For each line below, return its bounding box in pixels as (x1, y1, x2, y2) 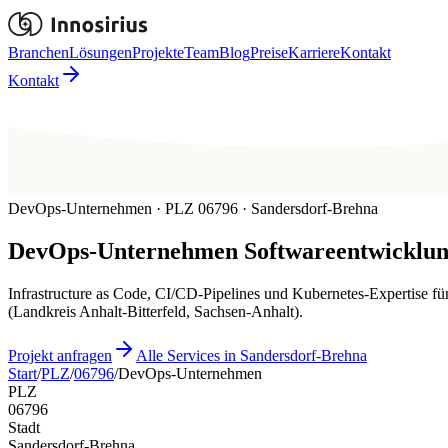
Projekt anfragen (8, 347, 112, 365)
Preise (250, 44, 288, 61)
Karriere (288, 44, 340, 61)
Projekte (132, 44, 184, 61)
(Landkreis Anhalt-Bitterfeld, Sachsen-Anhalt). (8, 303, 303, 321)
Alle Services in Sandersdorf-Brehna (136, 347, 367, 365)
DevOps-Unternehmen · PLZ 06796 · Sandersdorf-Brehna (8, 200, 378, 218)
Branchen (8, 44, 69, 61)
